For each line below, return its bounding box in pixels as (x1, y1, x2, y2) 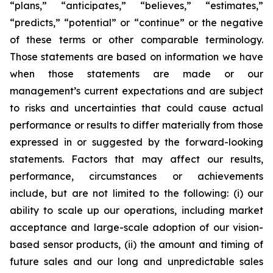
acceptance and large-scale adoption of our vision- (10, 221, 263, 233)
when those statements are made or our (10, 68, 263, 80)
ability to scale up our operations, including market (10, 204, 263, 216)
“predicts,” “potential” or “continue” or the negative (10, 16, 263, 29)
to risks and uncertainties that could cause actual (10, 102, 263, 114)
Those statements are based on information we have (10, 51, 263, 63)
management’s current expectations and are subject (10, 85, 263, 97)
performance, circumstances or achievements (10, 170, 263, 182)
